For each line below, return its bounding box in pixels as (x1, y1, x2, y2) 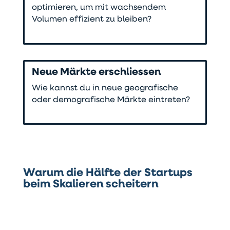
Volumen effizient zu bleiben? (32, 15, 152, 24)
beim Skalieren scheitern (23, 178, 161, 190)
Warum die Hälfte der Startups (23, 167, 193, 179)
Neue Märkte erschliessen (32, 67, 161, 78)
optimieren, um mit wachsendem (32, 4, 166, 12)
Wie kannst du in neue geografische (32, 84, 179, 92)
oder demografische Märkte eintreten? (32, 95, 190, 104)
